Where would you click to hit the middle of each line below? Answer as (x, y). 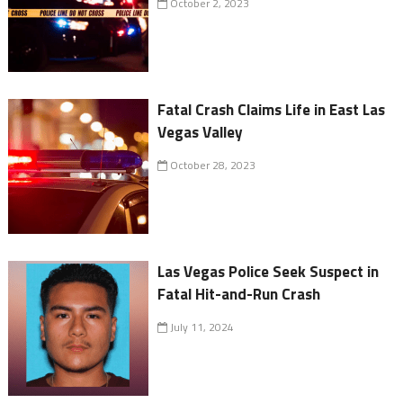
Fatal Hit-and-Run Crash (239, 295)
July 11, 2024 (201, 327)
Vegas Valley (201, 133)
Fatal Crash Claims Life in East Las (272, 110)
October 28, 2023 (212, 166)
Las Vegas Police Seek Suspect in (269, 272)
